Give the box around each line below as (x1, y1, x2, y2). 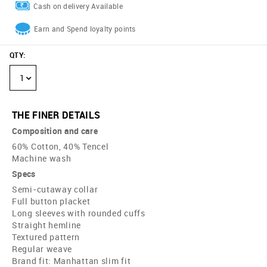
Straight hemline (12, 219, 82, 231)
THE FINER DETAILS (12, 108, 101, 122)
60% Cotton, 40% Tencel (12, 141, 109, 153)
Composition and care (12, 125, 98, 137)
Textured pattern (12, 231, 80, 243)
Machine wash (12, 153, 72, 164)
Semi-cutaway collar (12, 184, 98, 195)
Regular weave (12, 243, 73, 255)
